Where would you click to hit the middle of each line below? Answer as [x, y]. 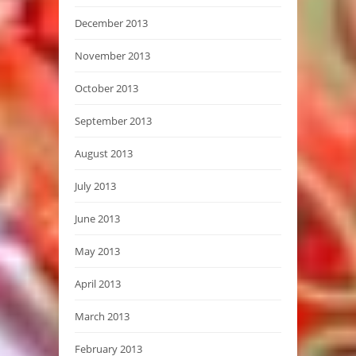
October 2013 [106, 89]
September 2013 [113, 121]
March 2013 [102, 317]
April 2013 [98, 284]
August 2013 [104, 154]
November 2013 [112, 56]
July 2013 [95, 186]
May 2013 [97, 252]
